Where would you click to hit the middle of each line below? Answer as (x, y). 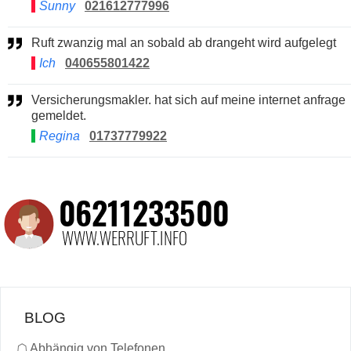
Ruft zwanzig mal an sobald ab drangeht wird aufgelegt (188, 42)
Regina (61, 136)
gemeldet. (59, 115)
